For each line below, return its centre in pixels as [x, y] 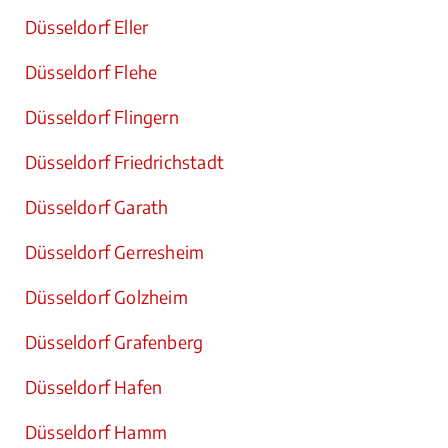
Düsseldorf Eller [87, 27]
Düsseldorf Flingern [102, 117]
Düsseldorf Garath [97, 207]
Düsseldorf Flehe [91, 72]
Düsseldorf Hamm [96, 432]
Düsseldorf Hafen [94, 387]
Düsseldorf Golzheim [106, 297]
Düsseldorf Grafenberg [114, 342]
